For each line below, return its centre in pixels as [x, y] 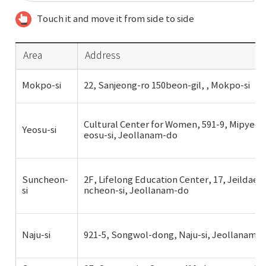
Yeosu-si [39, 130]
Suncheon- [45, 180]
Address [103, 56]
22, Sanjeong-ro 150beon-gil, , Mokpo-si [167, 86]
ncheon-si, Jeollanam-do [136, 191]
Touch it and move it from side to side [115, 19]
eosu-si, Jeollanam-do [131, 136]
